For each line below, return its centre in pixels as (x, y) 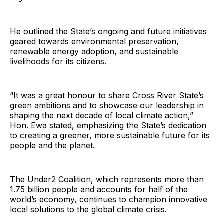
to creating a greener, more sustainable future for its (110, 135)
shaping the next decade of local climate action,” (102, 115)
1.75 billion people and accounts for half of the (99, 189)
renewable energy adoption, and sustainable (94, 51)
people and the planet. (52, 145)
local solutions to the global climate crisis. (88, 209)
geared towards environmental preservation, (94, 41)
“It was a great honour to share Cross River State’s (107, 95)
